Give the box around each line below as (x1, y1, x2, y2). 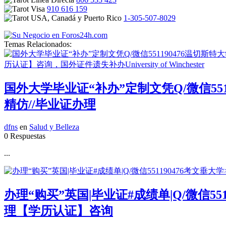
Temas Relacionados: (4, 40, 72, 49)
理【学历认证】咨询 (4, 204, 113, 218)
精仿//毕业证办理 (4, 98, 96, 111)
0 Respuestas (4, 132, 45, 141)
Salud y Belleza (29, 123, 79, 132)
